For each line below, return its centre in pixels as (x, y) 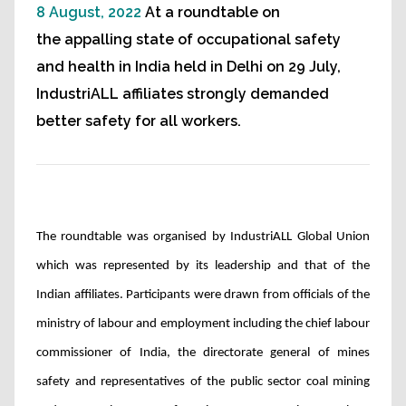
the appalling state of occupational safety (188, 39)
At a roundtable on (213, 12)
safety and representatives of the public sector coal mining (203, 382)
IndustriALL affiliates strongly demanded (183, 94)
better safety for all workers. (139, 121)
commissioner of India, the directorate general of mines (203, 353)
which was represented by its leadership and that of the (203, 266)
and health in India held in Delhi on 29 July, (188, 67)
